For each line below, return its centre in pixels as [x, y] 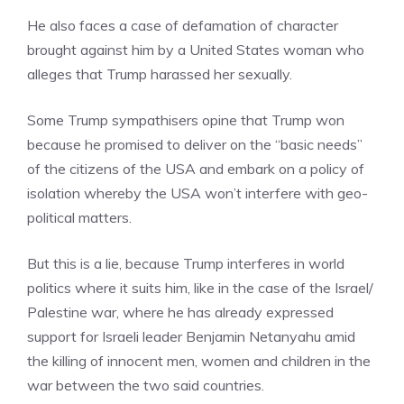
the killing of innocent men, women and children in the [199, 361]
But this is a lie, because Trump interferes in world [186, 263]
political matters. [79, 217]
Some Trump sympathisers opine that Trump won [186, 120]
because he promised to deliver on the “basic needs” [195, 144]
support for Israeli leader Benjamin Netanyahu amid [191, 336]
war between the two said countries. [146, 385]
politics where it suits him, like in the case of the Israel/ [200, 288]
